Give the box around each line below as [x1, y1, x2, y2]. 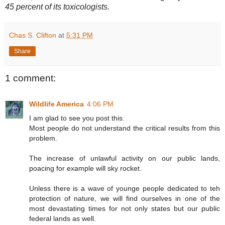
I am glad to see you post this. [29, 114, 125, 123]
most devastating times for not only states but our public [29, 204, 220, 213]
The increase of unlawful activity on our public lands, [29, 154, 220, 163]
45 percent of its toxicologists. [5, 2, 109, 11]
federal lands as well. [29, 214, 96, 223]
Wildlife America [29, 100, 84, 108]
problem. [29, 134, 57, 143]
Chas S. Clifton [9, 31, 56, 39]
